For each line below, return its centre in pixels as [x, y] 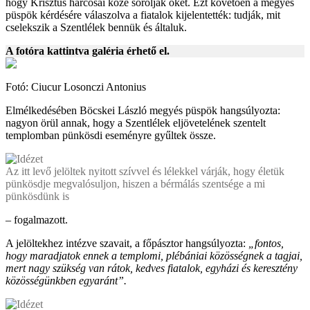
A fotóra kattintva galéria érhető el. [88, 51]
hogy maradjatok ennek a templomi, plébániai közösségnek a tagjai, [154, 256]
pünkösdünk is [37, 197]
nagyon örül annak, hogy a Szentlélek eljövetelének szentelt [136, 123]
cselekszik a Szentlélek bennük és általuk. [96, 28]
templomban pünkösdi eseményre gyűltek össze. [111, 136]
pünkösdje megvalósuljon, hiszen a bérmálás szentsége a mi [135, 184]
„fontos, [266, 244]
